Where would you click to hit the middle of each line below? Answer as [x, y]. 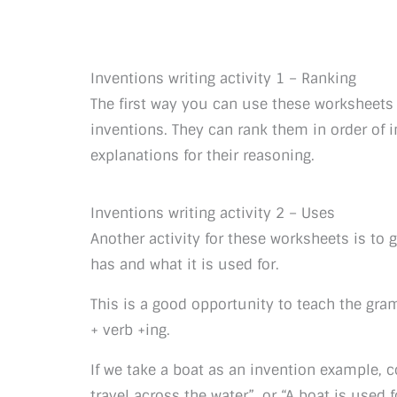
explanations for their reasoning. [202, 156]
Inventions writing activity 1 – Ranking [223, 78]
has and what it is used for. [185, 265]
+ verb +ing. [130, 330]
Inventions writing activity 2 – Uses [213, 213]
